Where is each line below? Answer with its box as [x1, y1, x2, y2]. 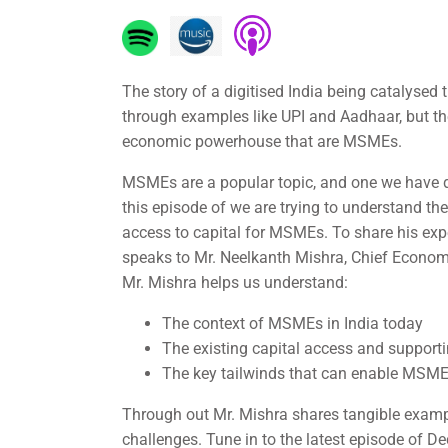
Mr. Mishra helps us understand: [122, 272, 348, 292]
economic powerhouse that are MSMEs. [122, 131, 402, 151]
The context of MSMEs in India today [162, 313, 423, 333]
